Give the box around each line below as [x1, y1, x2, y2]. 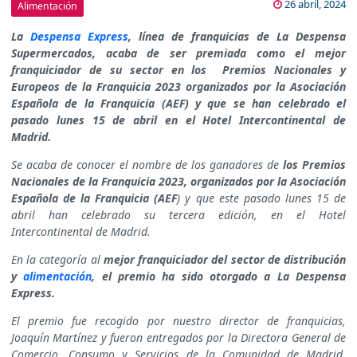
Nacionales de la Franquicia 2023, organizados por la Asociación [11, 174, 346, 190]
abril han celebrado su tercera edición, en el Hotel [11, 207, 346, 223]
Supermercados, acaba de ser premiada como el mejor [11, 45, 346, 61]
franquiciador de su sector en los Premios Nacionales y [11, 62, 346, 78]
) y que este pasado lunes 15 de [177, 190, 347, 206]
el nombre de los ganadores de [116, 157, 283, 173]
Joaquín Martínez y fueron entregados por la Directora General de [11, 330, 346, 346]
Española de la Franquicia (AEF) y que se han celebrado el [11, 96, 346, 112]
